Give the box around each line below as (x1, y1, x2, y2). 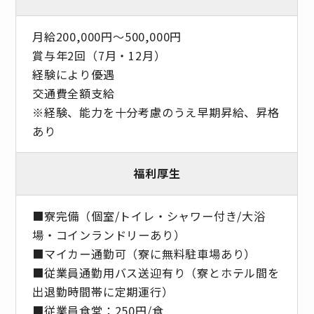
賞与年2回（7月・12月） (32, 46, 166, 64)
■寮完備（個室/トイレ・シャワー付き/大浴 (32, 207, 266, 224)
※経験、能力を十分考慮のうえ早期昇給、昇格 (32, 103, 280, 121)
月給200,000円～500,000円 (32, 27, 182, 45)
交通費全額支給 (32, 84, 115, 102)
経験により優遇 (32, 65, 115, 83)
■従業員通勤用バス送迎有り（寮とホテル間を (32, 264, 280, 281)
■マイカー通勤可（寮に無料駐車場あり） (32, 245, 257, 262)
